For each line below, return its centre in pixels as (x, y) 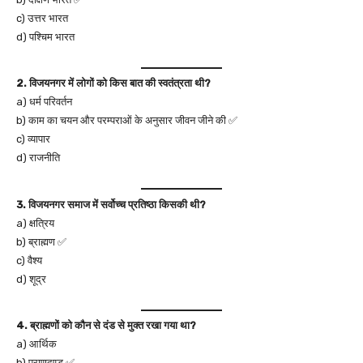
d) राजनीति (38, 158)
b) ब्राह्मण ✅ (41, 241)
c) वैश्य (29, 260)
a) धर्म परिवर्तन (44, 102)
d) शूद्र (31, 279)
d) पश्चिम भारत (45, 36)
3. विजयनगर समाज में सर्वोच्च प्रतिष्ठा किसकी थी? (111, 204)
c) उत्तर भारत (42, 18)
